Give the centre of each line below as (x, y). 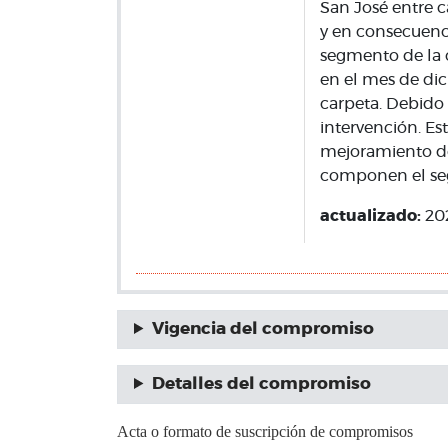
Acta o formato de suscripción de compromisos (265, 431)
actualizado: (372, 216)
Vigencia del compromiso (262, 329)
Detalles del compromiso (261, 384)
